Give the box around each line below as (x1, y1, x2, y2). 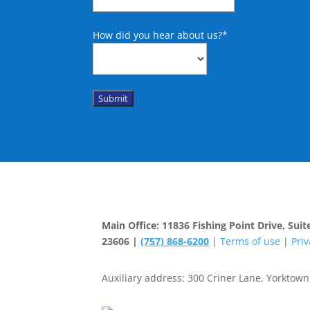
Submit (98, 91, 129, 104)
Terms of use (220, 235, 280, 248)
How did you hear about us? (93, 28, 223, 42)
